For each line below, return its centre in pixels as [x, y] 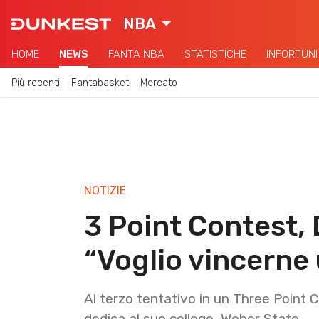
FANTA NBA [136, 54]
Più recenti [36, 83]
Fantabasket [100, 83]
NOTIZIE [105, 190]
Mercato [159, 83]
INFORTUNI [292, 54]
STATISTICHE [215, 54]
